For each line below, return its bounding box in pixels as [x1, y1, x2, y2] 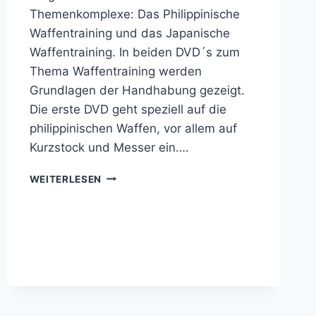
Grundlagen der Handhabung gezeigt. [29, 83, 245, 97]
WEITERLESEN [29, 173, 102, 185]
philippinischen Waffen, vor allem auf [29, 121, 237, 135]
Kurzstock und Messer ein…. [29, 140, 189, 154]
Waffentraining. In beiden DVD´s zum [29, 44, 240, 59]
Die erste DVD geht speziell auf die [29, 102, 226, 116]
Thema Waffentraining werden [29, 63, 202, 78]
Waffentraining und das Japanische [29, 25, 230, 40]
